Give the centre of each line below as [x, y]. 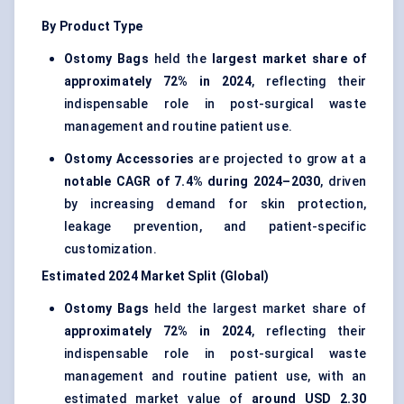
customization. [110, 249]
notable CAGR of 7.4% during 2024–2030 [193, 182]
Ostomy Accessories [129, 159]
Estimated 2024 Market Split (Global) [156, 276]
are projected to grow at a [280, 159]
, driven [343, 182]
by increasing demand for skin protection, [215, 204]
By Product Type [92, 27]
